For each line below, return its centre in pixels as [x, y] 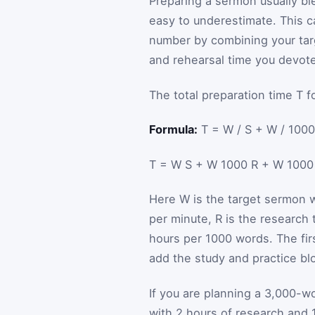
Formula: [173, 130]
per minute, [182, 219]
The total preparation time [223, 95]
